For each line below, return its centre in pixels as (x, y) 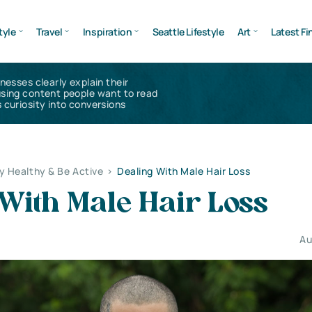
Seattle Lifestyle (188, 31)
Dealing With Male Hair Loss (184, 171)
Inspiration (107, 31)
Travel (49, 31)
